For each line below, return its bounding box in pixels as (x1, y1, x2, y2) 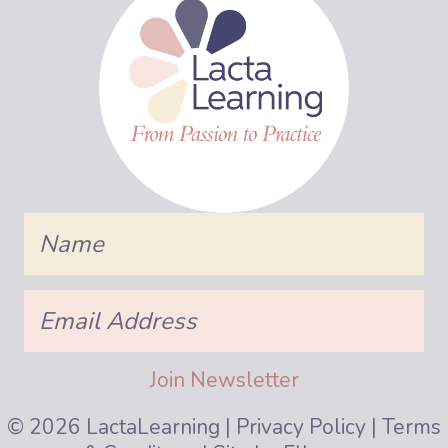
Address (23, 309, 76, 328)
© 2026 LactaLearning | (7, 413, 236, 441)
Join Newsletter (149, 366, 299, 394)
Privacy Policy (236, 413, 366, 441)
